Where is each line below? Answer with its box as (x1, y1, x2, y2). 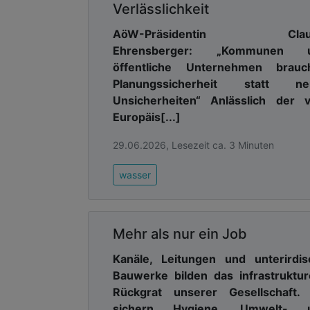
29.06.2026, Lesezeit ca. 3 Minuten (113, 138, 274, 151)
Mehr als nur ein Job (113, 225, 247, 242)
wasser (119, 168, 151, 181)
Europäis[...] (113, 109, 181, 124)
